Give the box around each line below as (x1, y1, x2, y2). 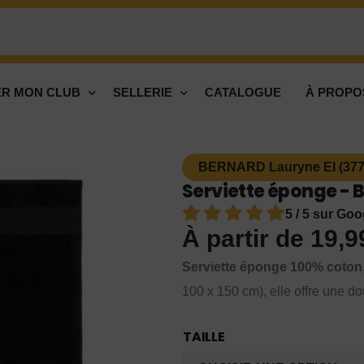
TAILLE (183, 327, 225, 347)
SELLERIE (113, 85, 172, 100)
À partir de (182, 225, 310, 253)
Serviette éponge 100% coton (182, 260, 362, 275)
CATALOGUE (205, 85, 281, 100)
